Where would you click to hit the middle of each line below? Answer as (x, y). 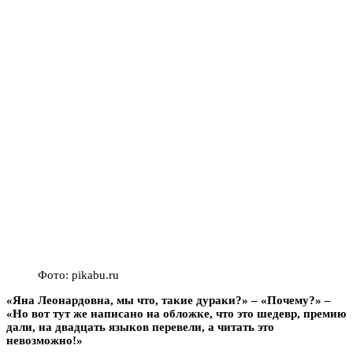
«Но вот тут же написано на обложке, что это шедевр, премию (176, 313)
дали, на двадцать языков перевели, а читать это (140, 327)
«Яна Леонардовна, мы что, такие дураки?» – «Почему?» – (169, 300)
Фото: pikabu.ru (78, 275)
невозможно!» (45, 340)
